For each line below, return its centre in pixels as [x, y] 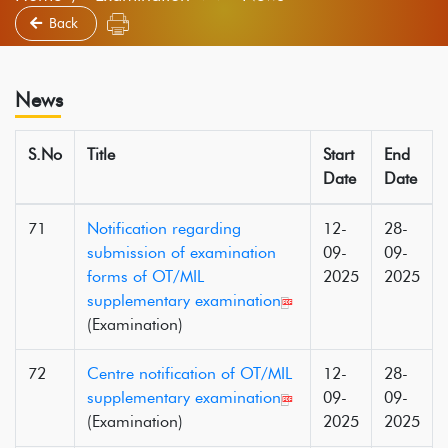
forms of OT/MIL [145, 276]
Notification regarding [164, 228]
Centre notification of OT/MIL [189, 373]
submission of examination [181, 252]
